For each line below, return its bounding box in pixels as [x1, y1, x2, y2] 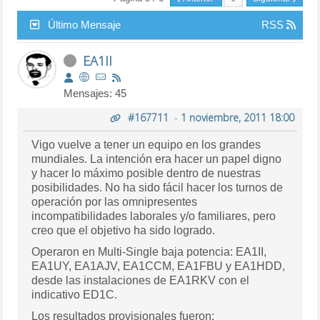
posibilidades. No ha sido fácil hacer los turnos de [31, 181, 284, 194]
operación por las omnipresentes [31, 195, 198, 208]
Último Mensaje [48, 18, 121, 31]
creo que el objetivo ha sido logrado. [31, 224, 216, 236]
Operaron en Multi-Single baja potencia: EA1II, [31, 245, 267, 258]
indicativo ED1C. [31, 288, 118, 301]
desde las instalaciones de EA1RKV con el [31, 274, 250, 286]
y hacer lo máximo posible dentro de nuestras [31, 166, 261, 179]
